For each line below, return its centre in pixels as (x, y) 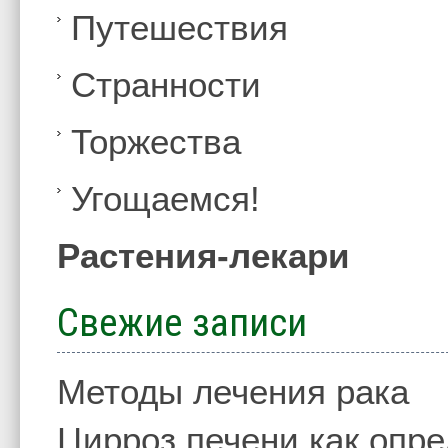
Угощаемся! (166, 199)
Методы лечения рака (233, 392)
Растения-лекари (204, 256)
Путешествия (180, 28)
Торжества (156, 142)
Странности (166, 85)
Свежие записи (182, 323)
